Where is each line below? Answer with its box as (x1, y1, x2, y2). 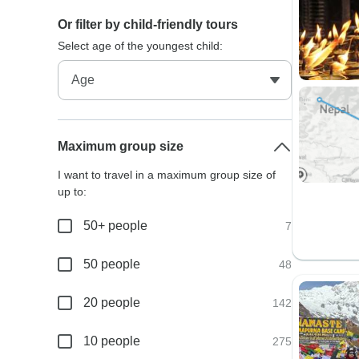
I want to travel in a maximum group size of (58, 168, 276, 181)
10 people (83, 334, 141, 348)
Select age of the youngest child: (58, 39, 224, 52)
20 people (83, 296, 141, 309)
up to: (58, 185, 87, 198)
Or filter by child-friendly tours (58, 18, 239, 31)
